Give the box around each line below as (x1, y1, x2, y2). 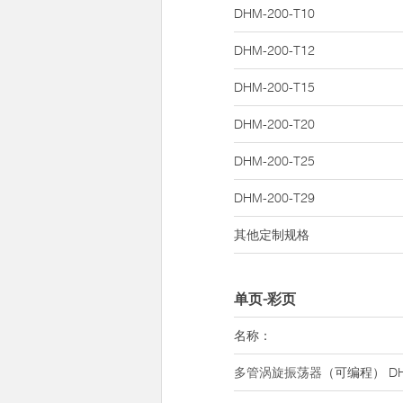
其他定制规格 (234, 227, 309, 243)
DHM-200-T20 (234, 116, 315, 132)
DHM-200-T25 (234, 153, 315, 169)
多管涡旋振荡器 (234, 364, 322, 381)
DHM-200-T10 (234, 5, 315, 22)
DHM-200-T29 (234, 190, 315, 206)
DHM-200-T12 (234, 42, 315, 58)
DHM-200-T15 (234, 79, 315, 95)
